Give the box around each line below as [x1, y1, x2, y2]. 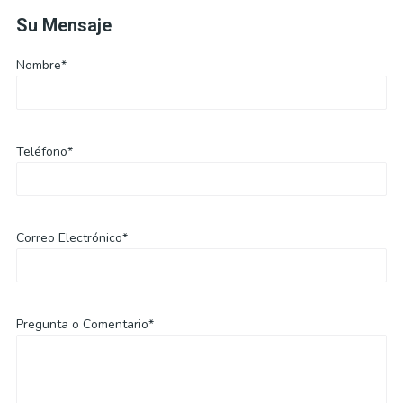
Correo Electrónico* [15, 229, 128, 246]
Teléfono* [15, 143, 73, 160]
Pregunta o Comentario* [15, 316, 154, 333]
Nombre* [15, 57, 67, 74]
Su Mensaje [15, 14, 112, 36]
